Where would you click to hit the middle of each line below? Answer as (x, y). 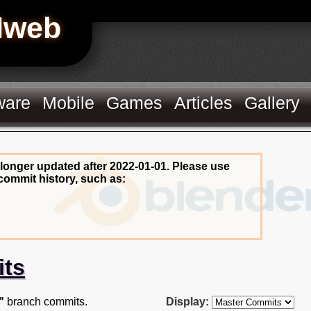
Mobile (69, 103)
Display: (187, 301)
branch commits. (46, 301)
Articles (204, 103)
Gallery (272, 103)
